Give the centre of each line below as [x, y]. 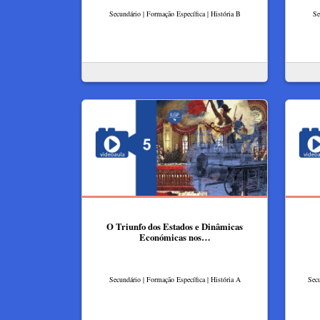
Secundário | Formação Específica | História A [175, 280]
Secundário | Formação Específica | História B [175, 13]
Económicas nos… [175, 237]
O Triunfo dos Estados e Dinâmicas [175, 227]
